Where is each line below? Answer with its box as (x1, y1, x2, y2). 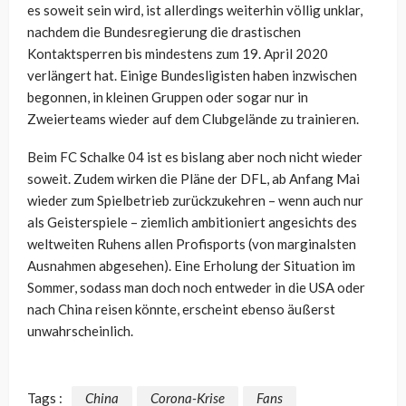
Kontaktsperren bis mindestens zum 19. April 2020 (27, 44, 328, 62)
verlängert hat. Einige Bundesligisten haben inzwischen (27, 66, 357, 83)
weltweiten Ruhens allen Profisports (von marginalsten (27, 235, 356, 252)
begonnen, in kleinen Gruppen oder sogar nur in (27, 88, 308, 105)
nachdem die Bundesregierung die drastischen (27, 23, 301, 40)
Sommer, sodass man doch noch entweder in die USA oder (27, 278, 365, 295)
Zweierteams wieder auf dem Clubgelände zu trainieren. (27, 110, 359, 127)
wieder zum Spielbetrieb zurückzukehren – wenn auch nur (27, 191, 363, 208)
